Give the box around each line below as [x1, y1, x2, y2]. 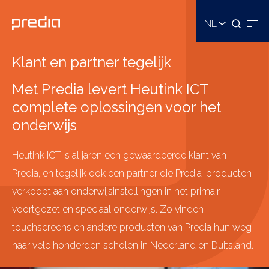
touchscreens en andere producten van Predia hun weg [12, 221, 252, 233]
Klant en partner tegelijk [12, 53, 171, 71]
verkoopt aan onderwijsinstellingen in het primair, [12, 185, 221, 197]
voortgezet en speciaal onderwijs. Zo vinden [12, 203, 204, 215]
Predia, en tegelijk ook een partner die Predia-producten [12, 167, 252, 179]
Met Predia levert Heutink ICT [12, 80, 208, 98]
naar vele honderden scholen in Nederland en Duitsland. [12, 239, 253, 251]
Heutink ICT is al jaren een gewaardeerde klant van [12, 149, 226, 161]
